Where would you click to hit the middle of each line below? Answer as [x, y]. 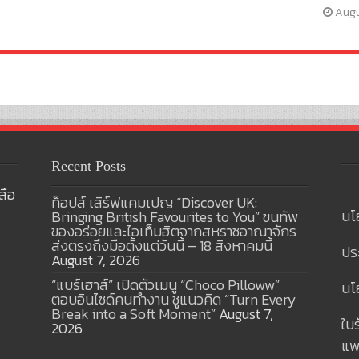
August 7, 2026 [95, 260]
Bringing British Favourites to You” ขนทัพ [174, 216]
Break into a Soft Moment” [133, 313]
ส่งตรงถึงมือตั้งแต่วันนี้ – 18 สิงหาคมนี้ [161, 245]
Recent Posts [88, 165]
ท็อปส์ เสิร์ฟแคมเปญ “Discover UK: [154, 202]
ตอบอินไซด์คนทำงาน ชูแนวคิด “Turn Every [173, 299]
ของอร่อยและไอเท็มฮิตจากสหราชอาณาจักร [173, 231]
